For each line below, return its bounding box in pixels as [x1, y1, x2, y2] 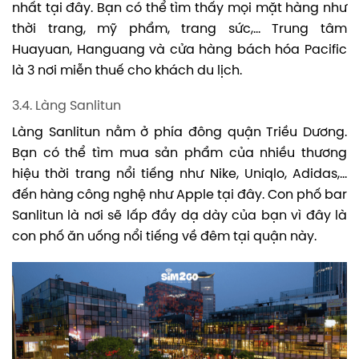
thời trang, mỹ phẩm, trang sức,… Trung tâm [12, 22, 347, 36]
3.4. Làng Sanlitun [12, 99, 121, 113]
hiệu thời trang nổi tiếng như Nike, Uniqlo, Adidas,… [12, 167, 347, 181]
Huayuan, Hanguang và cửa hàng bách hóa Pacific [12, 42, 347, 57]
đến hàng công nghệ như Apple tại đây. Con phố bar [12, 188, 347, 202]
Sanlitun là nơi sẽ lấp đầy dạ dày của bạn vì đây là [12, 208, 347, 223]
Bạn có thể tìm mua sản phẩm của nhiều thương [12, 146, 347, 160]
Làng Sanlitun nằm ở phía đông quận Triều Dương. [12, 125, 347, 139]
